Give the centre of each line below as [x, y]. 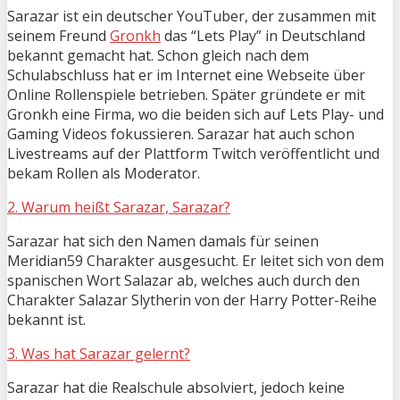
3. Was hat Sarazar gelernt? [99, 353]
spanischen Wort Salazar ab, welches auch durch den [183, 280]
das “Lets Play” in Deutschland [263, 35]
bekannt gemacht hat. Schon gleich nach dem [158, 55]
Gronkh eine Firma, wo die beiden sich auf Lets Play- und [196, 114]
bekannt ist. [46, 319]
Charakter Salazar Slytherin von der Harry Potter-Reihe [192, 300]
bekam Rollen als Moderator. [104, 173]
